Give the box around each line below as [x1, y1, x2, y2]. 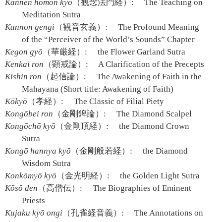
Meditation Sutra [22, 10, 81, 19]
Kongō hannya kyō [5, 146, 71, 156]
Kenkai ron [5, 59, 44, 69]
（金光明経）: [56, 171, 110, 180]
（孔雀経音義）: [62, 208, 124, 218]
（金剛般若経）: [71, 146, 132, 156]
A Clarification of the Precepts [97, 59, 205, 69]
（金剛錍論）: [53, 109, 106, 118]
